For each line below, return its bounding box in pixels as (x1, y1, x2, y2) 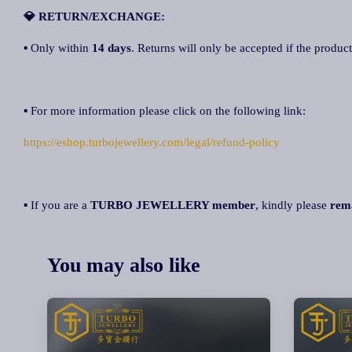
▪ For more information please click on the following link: (24, 104, 306, 117)
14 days (92, 42, 131, 54)
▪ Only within (24, 42, 92, 54)
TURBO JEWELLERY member (90, 199, 255, 211)
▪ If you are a (24, 199, 90, 211)
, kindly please (255, 199, 330, 211)
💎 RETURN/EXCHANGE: (24, 10, 165, 23)
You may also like (47, 254, 200, 277)
